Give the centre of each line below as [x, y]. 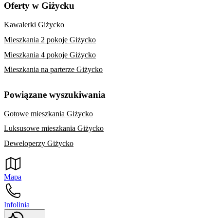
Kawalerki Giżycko [34, 25]
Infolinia [17, 204]
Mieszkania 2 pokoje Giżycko [50, 39]
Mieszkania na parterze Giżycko [53, 70]
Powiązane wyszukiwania [55, 94]
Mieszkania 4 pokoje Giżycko [50, 54]
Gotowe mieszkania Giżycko [48, 113]
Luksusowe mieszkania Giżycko [54, 128]
